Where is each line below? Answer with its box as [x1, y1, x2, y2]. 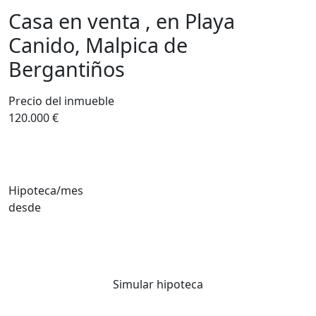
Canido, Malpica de [8, 31, 188, 59]
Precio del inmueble [8, 93, 114, 109]
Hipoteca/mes [8, 182, 83, 198]
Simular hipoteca [113, 276, 203, 292]
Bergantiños [8, 55, 125, 83]
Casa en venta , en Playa [8, 7, 235, 35]
